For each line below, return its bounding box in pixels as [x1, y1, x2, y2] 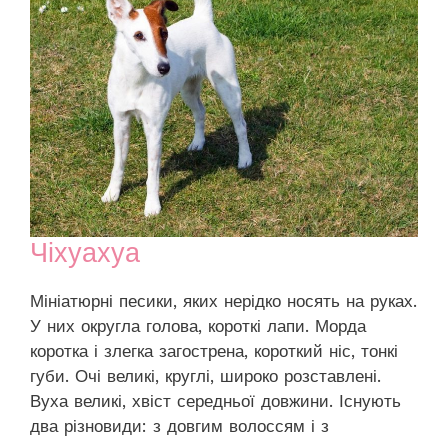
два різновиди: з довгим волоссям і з [30, 416, 329, 437]
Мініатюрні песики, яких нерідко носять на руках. [30, 291, 417, 312]
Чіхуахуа [30, 237, 140, 270]
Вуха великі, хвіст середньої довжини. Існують [30, 391, 401, 412]
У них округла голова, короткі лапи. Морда [30, 316, 366, 337]
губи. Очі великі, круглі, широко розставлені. [30, 366, 381, 387]
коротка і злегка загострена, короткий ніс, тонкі [30, 341, 398, 362]
